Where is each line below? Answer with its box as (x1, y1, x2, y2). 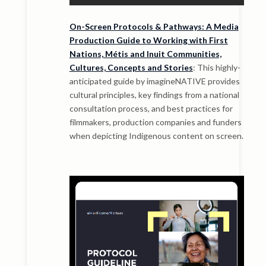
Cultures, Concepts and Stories (69, 62, 193, 73)
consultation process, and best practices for (69, 103, 233, 114)
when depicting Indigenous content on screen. (69, 131, 243, 141)
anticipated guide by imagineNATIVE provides (69, 76, 240, 87)
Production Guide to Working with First (69, 35, 228, 46)
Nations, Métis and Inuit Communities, (69, 49, 221, 59)
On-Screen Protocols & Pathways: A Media (69, 21, 239, 32)
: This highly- (192, 62, 240, 73)
